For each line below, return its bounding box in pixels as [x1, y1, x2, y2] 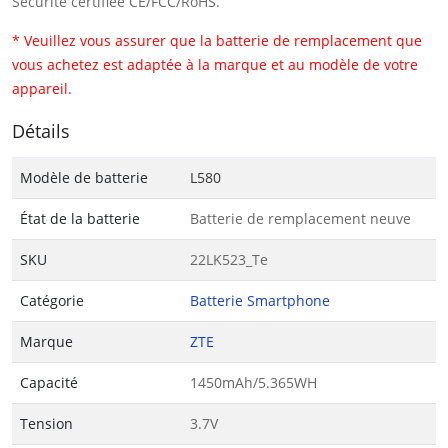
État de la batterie [20, 208, 140, 228]
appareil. [12, 78, 72, 98]
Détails [12, 118, 70, 143]
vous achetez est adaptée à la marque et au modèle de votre [12, 54, 418, 74]
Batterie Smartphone [190, 290, 330, 310]
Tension [20, 413, 73, 433]
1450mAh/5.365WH [190, 372, 317, 392]
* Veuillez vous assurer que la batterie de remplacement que [12, 30, 422, 50]
